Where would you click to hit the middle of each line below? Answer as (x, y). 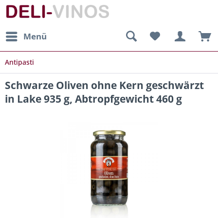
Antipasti (19, 62)
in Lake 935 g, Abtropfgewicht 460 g (93, 99)
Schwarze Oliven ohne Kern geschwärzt (104, 85)
